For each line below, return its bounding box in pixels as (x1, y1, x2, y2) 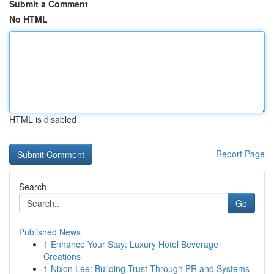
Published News (19, 226, 81, 238)
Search (19, 180, 46, 193)
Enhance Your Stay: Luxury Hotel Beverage (51, 238, 218, 250)
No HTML (9, 13, 48, 25)
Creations (43, 250, 81, 262)
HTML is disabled (9, 113, 76, 125)
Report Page (216, 147, 265, 160)
